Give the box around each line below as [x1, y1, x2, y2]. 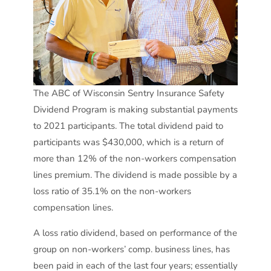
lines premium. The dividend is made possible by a [33, 169, 237, 181]
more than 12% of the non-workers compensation [33, 152, 237, 165]
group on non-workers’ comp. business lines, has [33, 243, 230, 255]
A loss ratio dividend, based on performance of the [33, 226, 237, 239]
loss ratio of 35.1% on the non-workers [33, 185, 191, 198]
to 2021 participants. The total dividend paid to [33, 120, 223, 132]
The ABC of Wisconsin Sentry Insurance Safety [33, 87, 224, 100]
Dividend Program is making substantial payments [33, 103, 238, 116]
